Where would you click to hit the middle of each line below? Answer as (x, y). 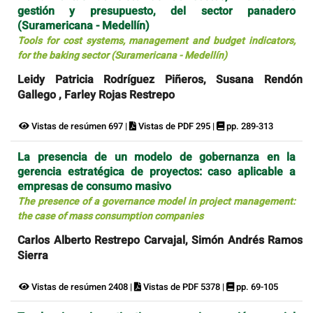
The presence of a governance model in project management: (156, 201)
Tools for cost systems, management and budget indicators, (156, 41)
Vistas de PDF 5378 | (184, 286)
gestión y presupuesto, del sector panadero (156, 12)
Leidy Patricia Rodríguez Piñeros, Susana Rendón (160, 80)
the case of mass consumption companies (110, 216)
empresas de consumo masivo (94, 186)
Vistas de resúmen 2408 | (82, 286)
